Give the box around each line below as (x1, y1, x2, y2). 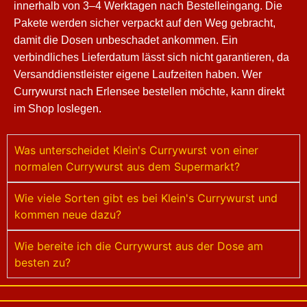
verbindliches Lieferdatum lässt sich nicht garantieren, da (14, 51, 289, 64)
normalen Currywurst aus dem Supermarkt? (14, 159, 240, 173)
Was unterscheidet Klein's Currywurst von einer (14, 143, 258, 157)
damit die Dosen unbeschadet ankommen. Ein (14, 34, 238, 47)
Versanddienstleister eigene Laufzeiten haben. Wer (14, 69, 262, 81)
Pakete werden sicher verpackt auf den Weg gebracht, (14, 17, 275, 29)
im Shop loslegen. (14, 103, 101, 115)
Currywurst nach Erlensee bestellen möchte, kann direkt (14, 86, 284, 98)
